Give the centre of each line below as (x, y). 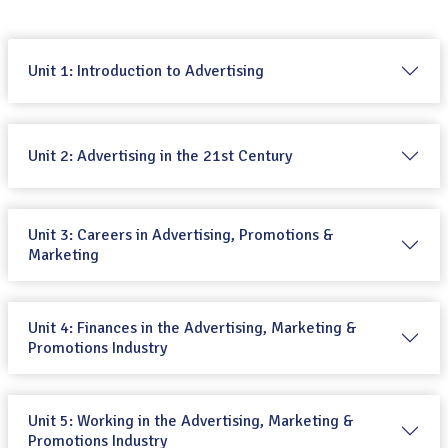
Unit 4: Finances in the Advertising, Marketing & (192, 327)
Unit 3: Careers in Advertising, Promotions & (181, 234)
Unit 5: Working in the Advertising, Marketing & (191, 420)
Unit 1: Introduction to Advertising (146, 70)
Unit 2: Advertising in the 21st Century (160, 155)
